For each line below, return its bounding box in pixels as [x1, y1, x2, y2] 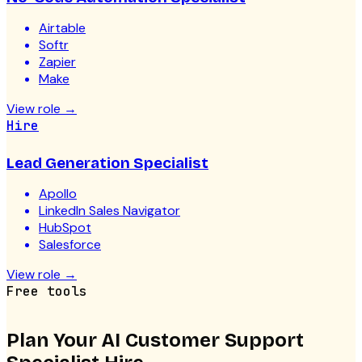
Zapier [39, 53, 76, 71]
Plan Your [6, 329, 102, 352]
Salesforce [39, 236, 101, 254]
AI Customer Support [102, 329, 304, 352]
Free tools [6, 283, 87, 301]
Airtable [39, 19, 86, 37]
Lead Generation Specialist [6, 154, 208, 173]
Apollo [39, 185, 77, 203]
